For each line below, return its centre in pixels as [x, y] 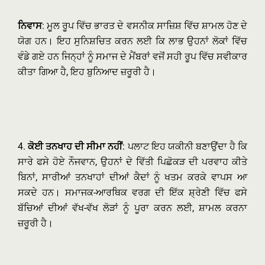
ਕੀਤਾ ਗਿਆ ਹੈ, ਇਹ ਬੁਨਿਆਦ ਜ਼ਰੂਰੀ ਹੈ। [87, 72]
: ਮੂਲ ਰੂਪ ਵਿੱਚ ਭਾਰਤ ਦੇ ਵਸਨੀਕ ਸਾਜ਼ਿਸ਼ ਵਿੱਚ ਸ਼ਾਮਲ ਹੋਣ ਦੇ [145, 26]
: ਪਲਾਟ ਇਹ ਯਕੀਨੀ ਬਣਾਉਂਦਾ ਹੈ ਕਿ [185, 146]
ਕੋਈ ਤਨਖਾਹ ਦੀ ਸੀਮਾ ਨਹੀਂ [75, 146]
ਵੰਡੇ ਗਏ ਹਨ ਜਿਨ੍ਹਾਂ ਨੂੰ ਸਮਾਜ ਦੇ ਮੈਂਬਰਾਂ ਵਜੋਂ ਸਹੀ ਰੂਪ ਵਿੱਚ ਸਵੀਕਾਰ [132, 56]
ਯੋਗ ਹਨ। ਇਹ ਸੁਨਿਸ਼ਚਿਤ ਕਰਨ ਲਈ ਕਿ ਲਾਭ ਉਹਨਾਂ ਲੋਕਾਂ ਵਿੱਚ [132, 41]
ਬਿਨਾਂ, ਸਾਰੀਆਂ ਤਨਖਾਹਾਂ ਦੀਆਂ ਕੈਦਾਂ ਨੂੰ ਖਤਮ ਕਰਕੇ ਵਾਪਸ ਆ [132, 177]
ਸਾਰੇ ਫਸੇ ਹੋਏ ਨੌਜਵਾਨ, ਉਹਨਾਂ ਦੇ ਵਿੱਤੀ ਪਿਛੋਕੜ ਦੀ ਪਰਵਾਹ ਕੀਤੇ [132, 162]
